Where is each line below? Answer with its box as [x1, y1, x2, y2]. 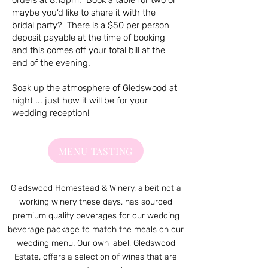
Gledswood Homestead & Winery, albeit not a [10, 183, 181, 194]
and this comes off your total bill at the [12, 45, 165, 56]
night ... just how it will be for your [12, 95, 148, 106]
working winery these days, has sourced [19, 197, 172, 208]
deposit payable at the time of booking [12, 32, 165, 44]
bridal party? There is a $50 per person [12, 20, 169, 31]
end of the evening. [12, 57, 93, 69]
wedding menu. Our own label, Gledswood [16, 238, 175, 249]
